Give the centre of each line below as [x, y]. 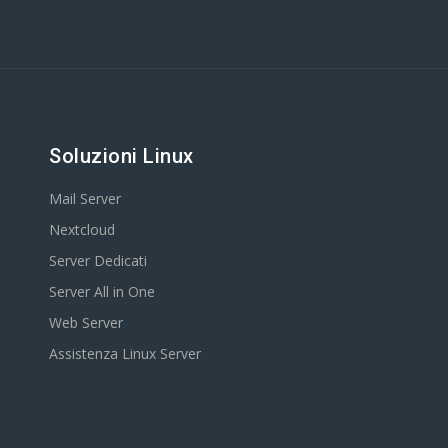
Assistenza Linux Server [125, 353]
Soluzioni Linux [121, 156]
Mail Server [85, 198]
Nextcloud [82, 229]
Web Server [86, 322]
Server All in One [102, 291]
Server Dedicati [98, 260]
